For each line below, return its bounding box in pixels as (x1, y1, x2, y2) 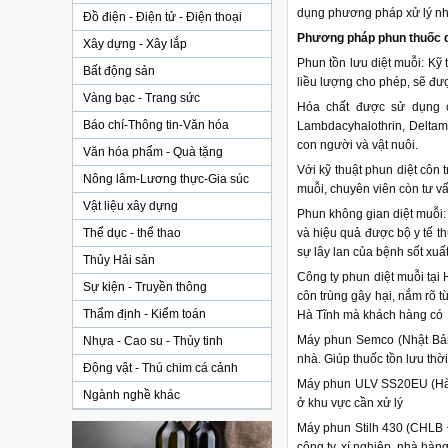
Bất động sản (83, 64, 155, 78)
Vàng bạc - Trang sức (83, 91, 200, 105)
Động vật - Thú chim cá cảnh (83, 361, 238, 375)
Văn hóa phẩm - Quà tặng (83, 145, 223, 159)
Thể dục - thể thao (83, 226, 181, 240)
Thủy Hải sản (83, 253, 155, 267)
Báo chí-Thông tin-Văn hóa (83, 118, 229, 132)
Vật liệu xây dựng (83, 199, 178, 213)
